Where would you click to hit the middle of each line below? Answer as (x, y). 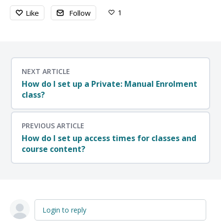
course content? (54, 149)
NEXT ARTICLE (46, 72)
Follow (80, 13)
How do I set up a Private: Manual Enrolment (110, 84)
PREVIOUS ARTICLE (53, 126)
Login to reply (64, 210)
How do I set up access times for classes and (109, 138)
